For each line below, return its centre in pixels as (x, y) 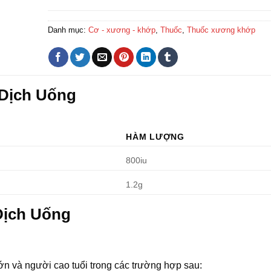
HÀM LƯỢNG (155, 136)
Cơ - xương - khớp (122, 30)
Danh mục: (68, 30)
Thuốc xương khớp (221, 30)
